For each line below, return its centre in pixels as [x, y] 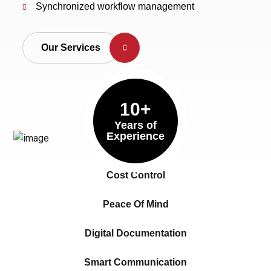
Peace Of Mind [135, 204]
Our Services [71, 47]
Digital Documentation [135, 233]
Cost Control [135, 175]
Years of [135, 125]
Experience [135, 136]
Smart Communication [135, 263]
